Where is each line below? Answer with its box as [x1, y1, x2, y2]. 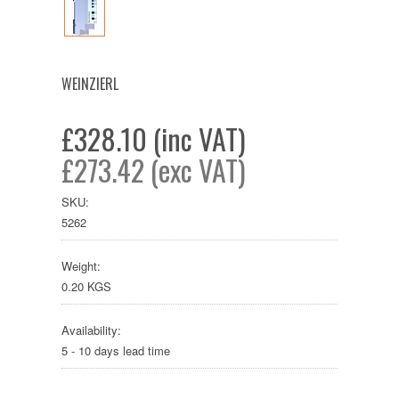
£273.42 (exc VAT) [61, 149, 246, 191]
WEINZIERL [61, 73, 118, 95]
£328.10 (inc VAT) [61, 118, 246, 160]
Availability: [61, 322, 121, 339]
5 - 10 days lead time [61, 342, 170, 360]
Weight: [61, 257, 101, 275]
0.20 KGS [61, 278, 111, 296]
